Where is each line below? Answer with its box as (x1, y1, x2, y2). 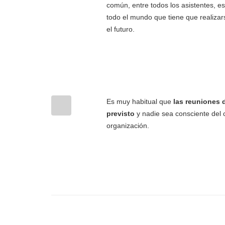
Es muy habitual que (106, 97, 171, 105)
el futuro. (106, 25, 135, 33)
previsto (106, 109, 135, 118)
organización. (106, 122, 149, 130)
